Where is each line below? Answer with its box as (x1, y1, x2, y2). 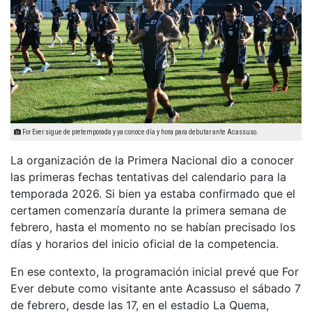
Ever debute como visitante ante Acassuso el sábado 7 (10, 281, 301, 295)
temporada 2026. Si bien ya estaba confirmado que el (10, 186, 295, 201)
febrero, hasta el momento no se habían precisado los (10, 219, 295, 234)
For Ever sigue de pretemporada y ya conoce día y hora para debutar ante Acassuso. (21, 127, 258, 136)
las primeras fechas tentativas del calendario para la (10, 169, 286, 184)
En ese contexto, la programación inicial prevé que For (10, 264, 299, 279)
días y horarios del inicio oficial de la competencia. (10, 236, 279, 251)
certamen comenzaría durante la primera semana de (10, 203, 286, 217)
